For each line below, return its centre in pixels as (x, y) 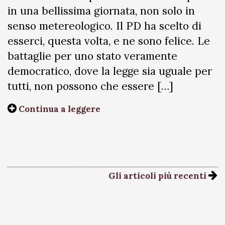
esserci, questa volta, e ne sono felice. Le (109, 41)
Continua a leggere (60, 109)
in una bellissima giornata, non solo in (101, 11)
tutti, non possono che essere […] (90, 86)
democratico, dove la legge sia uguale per (110, 71)
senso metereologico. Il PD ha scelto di (104, 26)
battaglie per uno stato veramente (92, 56)
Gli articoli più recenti (158, 176)
